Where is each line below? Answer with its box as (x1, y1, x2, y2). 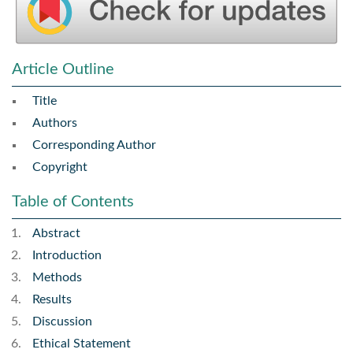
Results (32, 293, 72, 307)
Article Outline (12, 61, 114, 78)
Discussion (32, 315, 92, 329)
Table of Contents (12, 194, 134, 210)
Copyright (32, 161, 87, 174)
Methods (32, 271, 82, 284)
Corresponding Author (32, 139, 156, 152)
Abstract (32, 227, 80, 240)
